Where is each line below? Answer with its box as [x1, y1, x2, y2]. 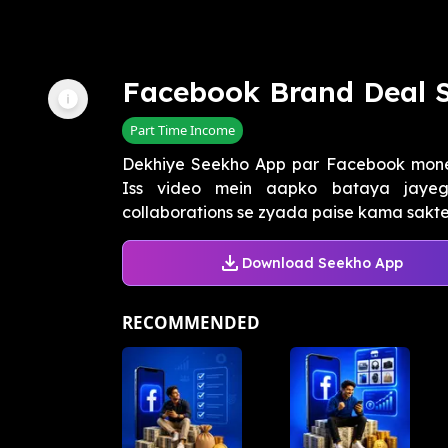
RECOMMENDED [122, 311, 260, 335]
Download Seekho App [241, 253, 403, 272]
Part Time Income [130, 121, 235, 140]
